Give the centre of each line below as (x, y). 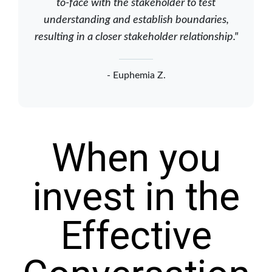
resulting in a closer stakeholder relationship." (136, 37)
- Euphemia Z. (136, 75)
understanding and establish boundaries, (136, 20)
